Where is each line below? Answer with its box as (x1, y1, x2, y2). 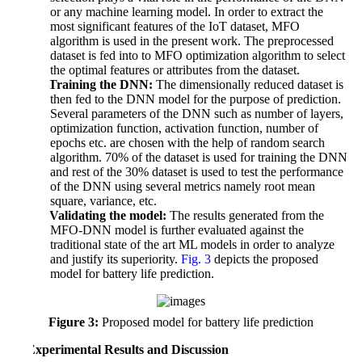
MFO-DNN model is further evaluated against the (49, 223, 304, 238)
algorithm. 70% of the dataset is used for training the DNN (49, 150, 347, 165)
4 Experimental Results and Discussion (13, 343, 229, 357)
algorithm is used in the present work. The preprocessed (49, 34, 334, 48)
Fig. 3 (180, 252, 211, 267)
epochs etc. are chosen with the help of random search (49, 136, 325, 150)
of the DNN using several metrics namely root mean (49, 179, 315, 194)
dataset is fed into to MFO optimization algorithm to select (49, 48, 345, 63)
